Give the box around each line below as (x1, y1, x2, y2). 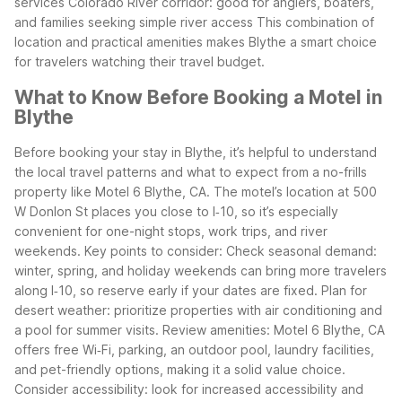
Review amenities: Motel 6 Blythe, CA (162, 322, 385, 338)
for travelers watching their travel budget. (14, 54, 265, 70)
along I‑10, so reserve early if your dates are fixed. (14, 283, 318, 299)
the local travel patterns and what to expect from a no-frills (14, 164, 367, 180)
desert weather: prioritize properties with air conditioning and (14, 302, 382, 319)
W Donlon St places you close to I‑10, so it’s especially (14, 204, 338, 220)
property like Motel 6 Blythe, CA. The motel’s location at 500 (14, 184, 377, 200)
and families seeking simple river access (14, 14, 253, 31)
